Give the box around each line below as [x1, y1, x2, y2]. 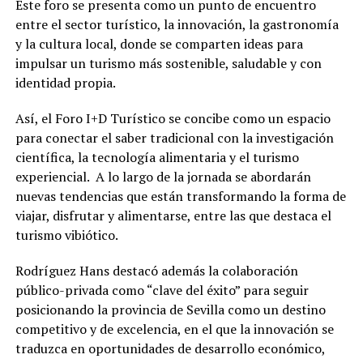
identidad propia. [15, 74, 116, 92]
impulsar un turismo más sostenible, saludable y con [15, 54, 322, 73]
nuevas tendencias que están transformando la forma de [15, 187, 346, 206]
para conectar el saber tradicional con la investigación [15, 129, 334, 147]
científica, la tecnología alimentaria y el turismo [15, 148, 299, 167]
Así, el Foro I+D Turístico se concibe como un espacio [15, 109, 331, 128]
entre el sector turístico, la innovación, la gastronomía [15, 15, 339, 34]
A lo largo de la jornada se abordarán [95, 168, 311, 186]
